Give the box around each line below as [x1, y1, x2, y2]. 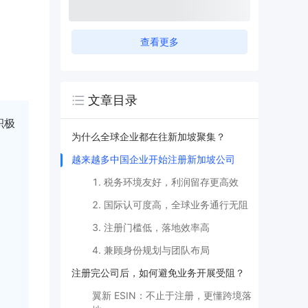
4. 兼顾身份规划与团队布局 [92, 244, 210, 256]
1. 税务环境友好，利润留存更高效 [92, 176, 239, 188]
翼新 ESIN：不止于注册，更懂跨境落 [92, 289, 252, 301]
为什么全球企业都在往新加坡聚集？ [71, 131, 225, 142]
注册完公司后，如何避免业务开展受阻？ [71, 267, 245, 278]
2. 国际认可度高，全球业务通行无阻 [92, 199, 248, 210]
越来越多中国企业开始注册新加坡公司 [71, 153, 235, 165]
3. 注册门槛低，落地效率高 [92, 221, 210, 233]
